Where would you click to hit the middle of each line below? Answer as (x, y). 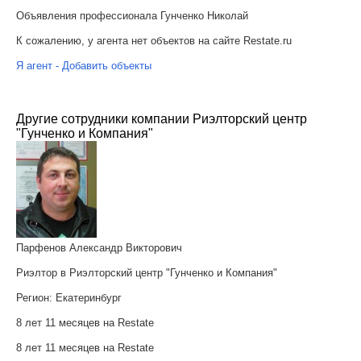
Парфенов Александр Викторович (99, 248)
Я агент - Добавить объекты (84, 66)
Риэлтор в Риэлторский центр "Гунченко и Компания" (147, 273)
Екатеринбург (89, 298)
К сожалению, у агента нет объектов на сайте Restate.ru (154, 41)
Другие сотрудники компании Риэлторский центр (162, 119)
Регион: (36, 298)
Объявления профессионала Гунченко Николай (132, 16)
